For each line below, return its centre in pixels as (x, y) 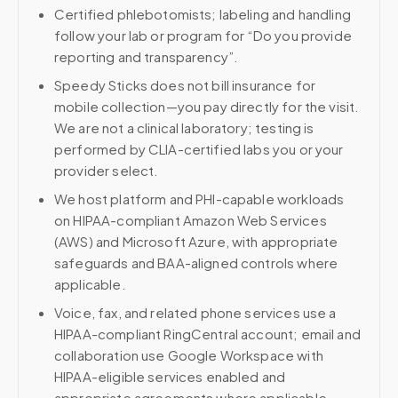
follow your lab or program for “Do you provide (203, 35)
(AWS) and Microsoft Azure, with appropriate (196, 241)
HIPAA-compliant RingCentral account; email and (207, 334)
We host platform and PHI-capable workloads (199, 199)
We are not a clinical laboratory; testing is (184, 127)
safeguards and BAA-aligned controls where (196, 263)
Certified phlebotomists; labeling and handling (203, 14)
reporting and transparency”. (147, 56)
